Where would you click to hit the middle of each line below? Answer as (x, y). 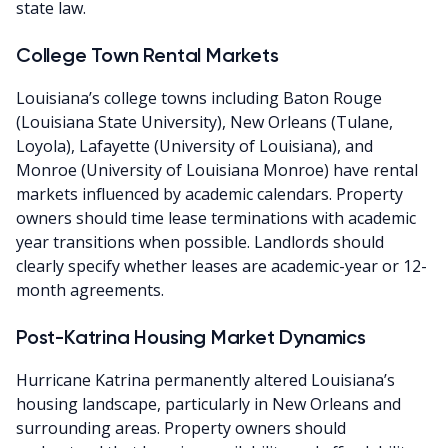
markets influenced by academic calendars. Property (209, 193)
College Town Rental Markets (147, 54)
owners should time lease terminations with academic (216, 217)
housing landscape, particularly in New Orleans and (208, 403)
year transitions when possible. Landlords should (200, 241)
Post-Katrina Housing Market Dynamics (191, 336)
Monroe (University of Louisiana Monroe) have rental (217, 169)
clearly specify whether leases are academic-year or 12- (221, 265)
